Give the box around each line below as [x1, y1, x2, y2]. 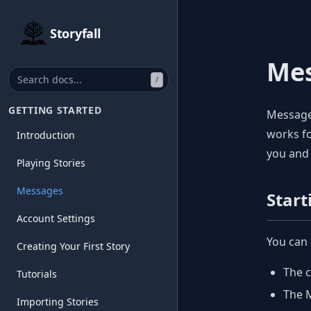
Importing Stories [17, 295, 99, 308]
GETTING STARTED [8, 103, 102, 117]
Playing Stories [17, 156, 85, 169]
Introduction [17, 128, 75, 142]
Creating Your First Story [17, 239, 130, 253]
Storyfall [50, 25, 101, 42]
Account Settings [17, 212, 95, 225]
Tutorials [17, 267, 57, 280]
